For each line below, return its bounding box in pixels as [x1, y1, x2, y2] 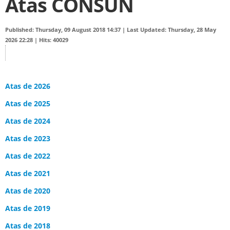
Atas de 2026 [5, 81, 50, 91]
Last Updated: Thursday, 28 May [127, 26, 216, 33]
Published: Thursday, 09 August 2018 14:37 [5, 26, 122, 33]
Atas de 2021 [5, 168, 50, 178]
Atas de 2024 [5, 116, 50, 126]
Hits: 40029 [39, 36, 68, 44]
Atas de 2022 [5, 151, 50, 161]
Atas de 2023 [5, 133, 50, 143]
